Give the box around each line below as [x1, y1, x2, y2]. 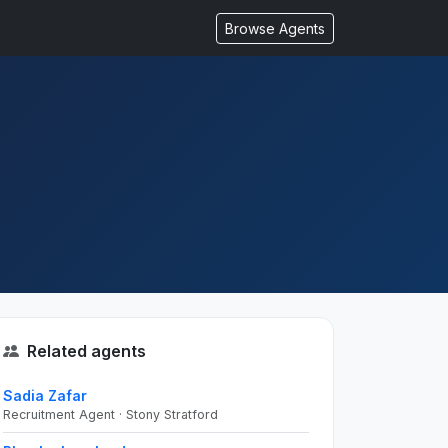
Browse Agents [225, 19, 325, 37]
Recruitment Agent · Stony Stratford [3, 407, 218, 422]
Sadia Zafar [3, 387, 87, 404]
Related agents [27, 341, 146, 361]
